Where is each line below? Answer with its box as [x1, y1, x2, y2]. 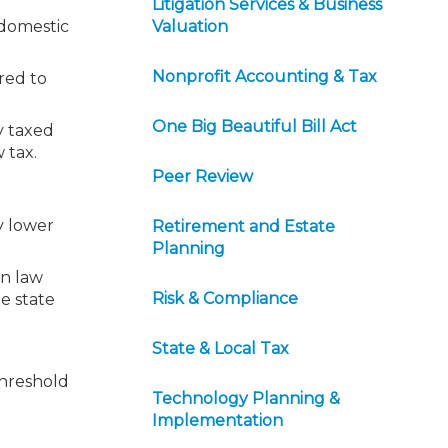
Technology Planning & [152, 389, 340, 408]
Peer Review [152, 167, 253, 186]
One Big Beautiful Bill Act [152, 117, 357, 136]
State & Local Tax [152, 339, 289, 358]
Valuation [152, 17, 228, 36]
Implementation [152, 411, 283, 430]
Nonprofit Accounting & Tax [152, 67, 377, 86]
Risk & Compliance [152, 289, 298, 308]
